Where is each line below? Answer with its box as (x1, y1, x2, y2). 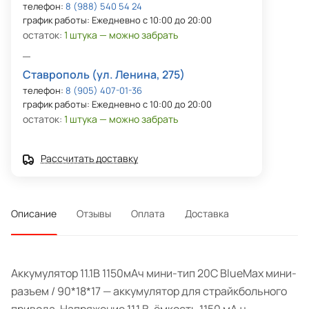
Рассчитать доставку (41, 152, 138, 166)
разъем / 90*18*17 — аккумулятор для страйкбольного (11, 283, 287, 299)
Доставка (185, 207, 229, 221)
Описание (11, 207, 57, 221)
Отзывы (77, 207, 111, 221)
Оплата (131, 207, 165, 221)
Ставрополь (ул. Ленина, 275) (23, 67, 185, 83)
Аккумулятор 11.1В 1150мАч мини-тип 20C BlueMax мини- (11, 266, 297, 281)
